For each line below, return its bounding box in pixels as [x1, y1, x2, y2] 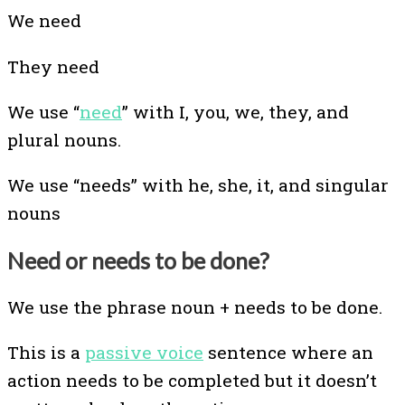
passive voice [85, 341, 203, 364]
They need [7, 54, 99, 78]
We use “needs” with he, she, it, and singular [7, 173, 389, 196]
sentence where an [203, 341, 373, 364]
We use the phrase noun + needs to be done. [7, 296, 387, 319]
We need [7, 9, 86, 33]
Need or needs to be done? [7, 246, 269, 274]
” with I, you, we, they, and [122, 99, 349, 123]
